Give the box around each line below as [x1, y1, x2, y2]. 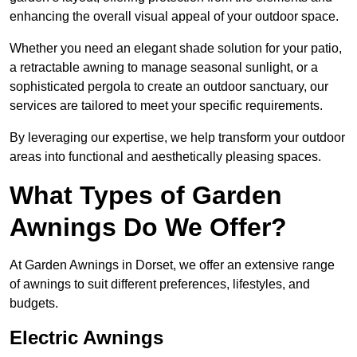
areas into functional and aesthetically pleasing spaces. [10, 150, 321, 164]
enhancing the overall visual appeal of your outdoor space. [10, 10, 339, 24]
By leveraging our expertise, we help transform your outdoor [10, 131, 345, 145]
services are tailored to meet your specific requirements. [10, 99, 323, 113]
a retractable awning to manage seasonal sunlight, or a [10, 61, 318, 75]
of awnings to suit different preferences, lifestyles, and [10, 277, 310, 292]
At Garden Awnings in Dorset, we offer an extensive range [10, 258, 335, 273]
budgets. [10, 296, 58, 311]
